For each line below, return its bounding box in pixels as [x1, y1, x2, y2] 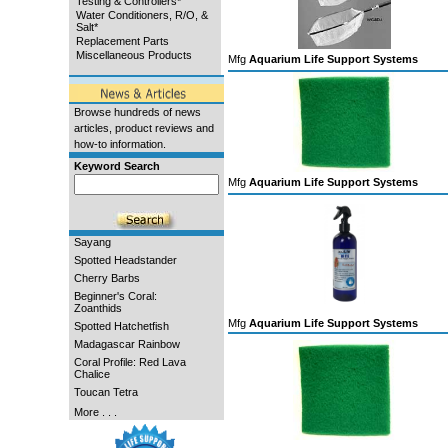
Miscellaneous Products [75, 49, 192, 61]
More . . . [73, 406, 117, 418]
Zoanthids [73, 302, 122, 314]
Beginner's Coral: [73, 290, 157, 302]
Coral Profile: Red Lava [73, 356, 186, 368]
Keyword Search [73, 160, 160, 172]
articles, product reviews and [73, 122, 214, 134]
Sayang [73, 236, 111, 248]
